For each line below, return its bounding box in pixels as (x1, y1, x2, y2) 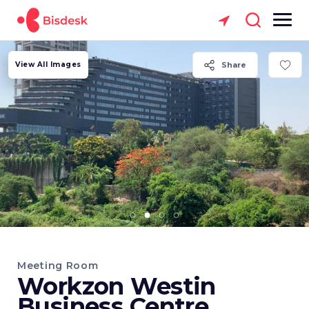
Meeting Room (17, 259, 99, 272)
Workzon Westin (17, 272, 216, 301)
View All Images (15, 60, 81, 69)
